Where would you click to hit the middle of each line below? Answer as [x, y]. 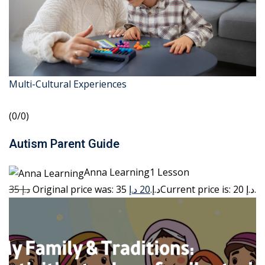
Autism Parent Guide [64, 144]
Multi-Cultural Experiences [68, 84]
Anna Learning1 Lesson [137, 172]
